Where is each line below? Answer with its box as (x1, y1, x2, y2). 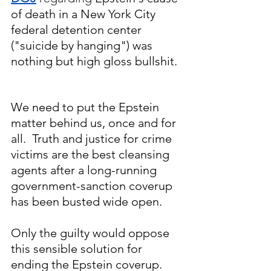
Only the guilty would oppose (11, 226, 172, 241)
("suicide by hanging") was (11, 38, 155, 53)
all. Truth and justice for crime (11, 131, 175, 146)
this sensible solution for (11, 241, 145, 256)
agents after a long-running (11, 163, 160, 178)
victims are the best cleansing (11, 147, 172, 162)
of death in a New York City (11, 7, 158, 22)
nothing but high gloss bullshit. (11, 54, 180, 69)
